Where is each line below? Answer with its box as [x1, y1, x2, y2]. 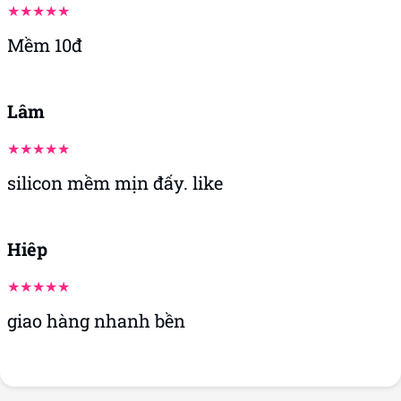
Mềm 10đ [7, 32, 82, 56]
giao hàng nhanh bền [7, 308, 185, 332]
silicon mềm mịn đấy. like [7, 170, 223, 194]
